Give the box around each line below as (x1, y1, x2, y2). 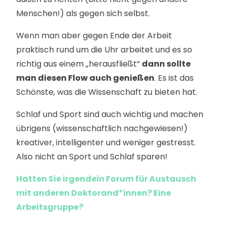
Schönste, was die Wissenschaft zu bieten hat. (16, 86, 197, 98)
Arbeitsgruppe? (16, 201, 83, 213)
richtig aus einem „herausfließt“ (16, 58, 142, 70)
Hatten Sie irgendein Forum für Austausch (16, 173, 196, 185)
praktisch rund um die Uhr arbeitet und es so (16, 44, 192, 55)
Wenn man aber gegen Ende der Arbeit (16, 30, 172, 41)
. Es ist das (154, 72, 194, 84)
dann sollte (142, 58, 191, 70)
